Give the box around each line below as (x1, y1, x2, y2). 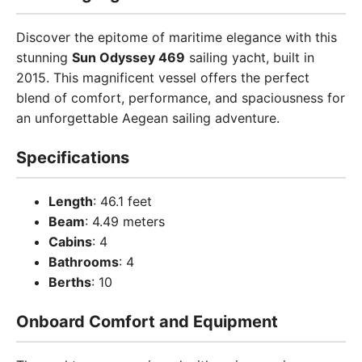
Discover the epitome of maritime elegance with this (16, 29, 337, 45)
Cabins (48, 234, 92, 250)
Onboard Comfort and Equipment (16, 312, 278, 331)
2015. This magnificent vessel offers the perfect (16, 69, 309, 86)
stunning (16, 49, 72, 65)
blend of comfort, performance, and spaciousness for (16, 90, 345, 106)
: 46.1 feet (93, 193, 152, 209)
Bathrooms (48, 254, 119, 270)
